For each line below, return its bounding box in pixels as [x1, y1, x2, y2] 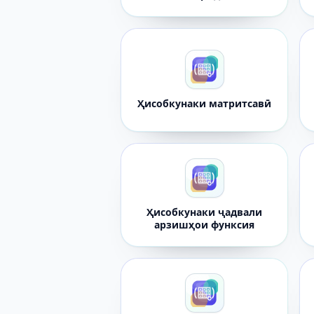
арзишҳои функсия [154, 218, 255, 231]
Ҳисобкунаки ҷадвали [146, 205, 263, 219]
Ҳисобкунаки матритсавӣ [137, 97, 272, 110]
